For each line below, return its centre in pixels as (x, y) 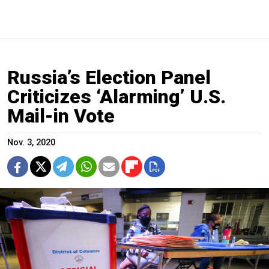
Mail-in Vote (61, 116)
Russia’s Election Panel (109, 77)
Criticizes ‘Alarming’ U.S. (116, 96)
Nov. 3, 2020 (31, 142)
